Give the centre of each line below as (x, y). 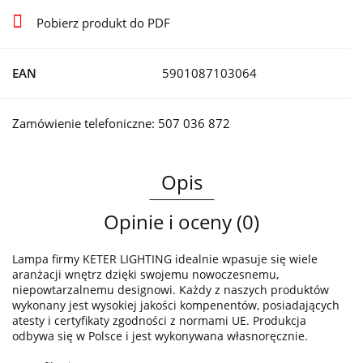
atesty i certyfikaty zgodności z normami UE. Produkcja (159, 321)
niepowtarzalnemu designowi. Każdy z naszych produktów (171, 290)
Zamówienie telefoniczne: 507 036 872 (121, 124)
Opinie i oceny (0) (181, 222)
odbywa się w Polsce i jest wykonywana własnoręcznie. (160, 336)
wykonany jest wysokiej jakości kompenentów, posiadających (176, 305)
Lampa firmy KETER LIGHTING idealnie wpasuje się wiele (165, 259)
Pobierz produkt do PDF (103, 23)
